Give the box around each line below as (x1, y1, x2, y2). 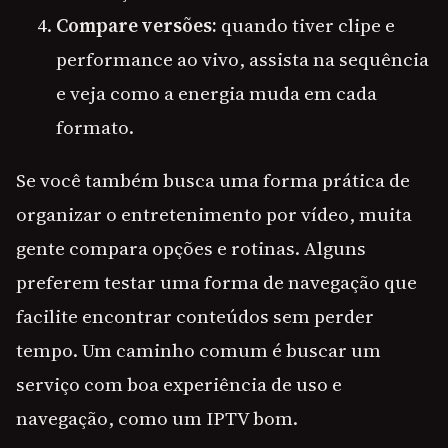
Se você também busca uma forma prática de (16, 167, 410, 194)
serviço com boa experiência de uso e (16, 371, 342, 398)
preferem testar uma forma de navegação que (16, 269, 417, 296)
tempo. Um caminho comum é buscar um (16, 337, 381, 364)
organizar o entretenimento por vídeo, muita (16, 201, 412, 228)
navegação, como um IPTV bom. (16, 405, 298, 432)
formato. (56, 114, 134, 141)
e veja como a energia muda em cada (56, 80, 377, 107)
